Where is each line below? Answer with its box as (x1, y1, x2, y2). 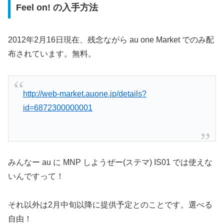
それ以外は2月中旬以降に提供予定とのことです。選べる (8, 200, 212, 209)
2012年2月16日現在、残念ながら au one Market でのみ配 (8, 35, 214, 44)
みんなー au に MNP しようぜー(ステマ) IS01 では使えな (8, 158, 212, 167)
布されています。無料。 (8, 49, 96, 58)
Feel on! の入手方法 (15, 2, 98, 13)
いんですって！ (8, 172, 64, 181)
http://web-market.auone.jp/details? (22, 89, 146, 98)
